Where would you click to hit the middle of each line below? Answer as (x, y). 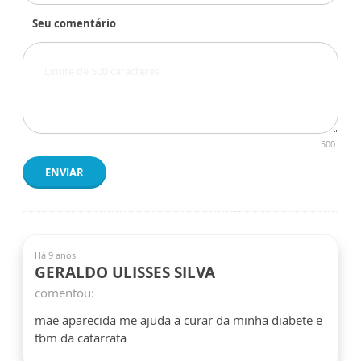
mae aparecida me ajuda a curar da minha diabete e (178, 320)
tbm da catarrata (81, 338)
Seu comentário (74, 23)
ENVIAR (64, 172)
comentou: (64, 293)
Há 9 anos (55, 255)
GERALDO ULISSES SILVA (125, 272)
